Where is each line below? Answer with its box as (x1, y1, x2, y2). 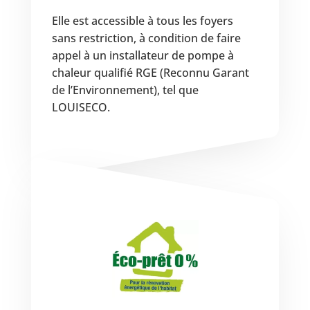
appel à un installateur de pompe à (51, 47, 234, 63)
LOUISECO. (51, 99, 110, 115)
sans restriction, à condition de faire (51, 30, 241, 46)
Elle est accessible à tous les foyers (51, 12, 233, 28)
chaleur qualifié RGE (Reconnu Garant (51, 64, 249, 80)
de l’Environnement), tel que (51, 82, 199, 98)
